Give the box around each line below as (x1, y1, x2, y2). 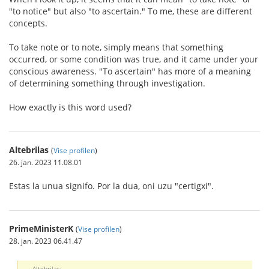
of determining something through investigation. (9, 77, 205, 89)
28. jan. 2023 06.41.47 (9, 236, 82, 246)
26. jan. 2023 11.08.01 (9, 157, 82, 167)
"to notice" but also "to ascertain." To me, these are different (9, 5, 252, 17)
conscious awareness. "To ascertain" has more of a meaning (9, 65, 251, 77)
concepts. (9, 17, 47, 29)
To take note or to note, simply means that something (9, 41, 223, 53)
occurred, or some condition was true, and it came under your (9, 53, 258, 65)
